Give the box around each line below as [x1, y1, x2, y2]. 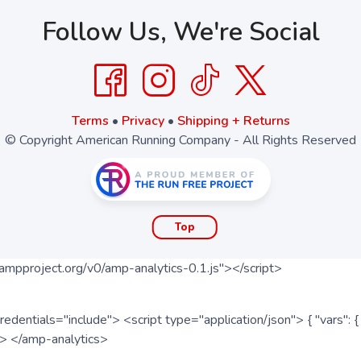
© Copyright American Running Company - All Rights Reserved [5, 131, 356, 150]
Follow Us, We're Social [41, 15, 320, 50]
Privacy [121, 112, 164, 131]
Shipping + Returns [176, 112, 290, 131]
